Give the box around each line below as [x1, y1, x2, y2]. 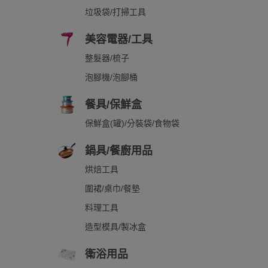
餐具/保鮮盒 [85, 99, 142, 111]
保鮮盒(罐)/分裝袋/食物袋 [85, 118, 179, 128]
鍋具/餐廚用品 [85, 145, 153, 157]
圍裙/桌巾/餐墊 [85, 184, 140, 193]
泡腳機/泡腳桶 [85, 72, 138, 82]
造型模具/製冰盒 [85, 222, 146, 232]
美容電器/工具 [85, 33, 153, 45]
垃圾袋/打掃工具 [85, 7, 146, 17]
